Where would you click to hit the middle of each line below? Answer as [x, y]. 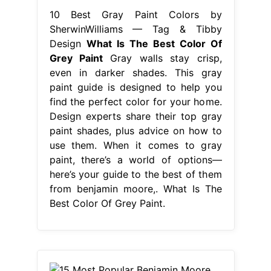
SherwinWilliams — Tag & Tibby [135, 29]
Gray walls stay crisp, [162, 58]
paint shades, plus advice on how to [135, 130]
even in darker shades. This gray [135, 72]
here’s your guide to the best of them [135, 174]
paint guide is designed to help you [135, 87]
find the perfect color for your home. [135, 101]
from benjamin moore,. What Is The [135, 188]
